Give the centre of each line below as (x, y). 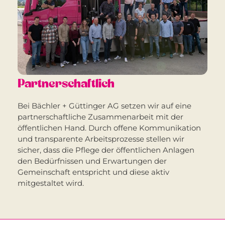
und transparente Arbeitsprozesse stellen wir (101, 139)
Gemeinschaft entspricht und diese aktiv (93, 172)
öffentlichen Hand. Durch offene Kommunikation (109, 128)
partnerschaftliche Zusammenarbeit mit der (100, 117)
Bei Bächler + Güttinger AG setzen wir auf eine (104, 105)
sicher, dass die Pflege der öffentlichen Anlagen (106, 150)
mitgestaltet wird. (51, 183)
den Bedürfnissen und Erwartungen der (92, 161)
